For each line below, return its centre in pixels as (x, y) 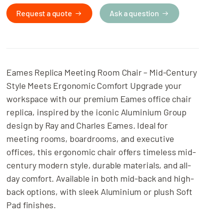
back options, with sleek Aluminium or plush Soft (99, 192)
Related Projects (35, 10)
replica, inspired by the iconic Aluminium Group (96, 112)
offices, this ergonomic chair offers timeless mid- (101, 152)
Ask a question (134, 13)
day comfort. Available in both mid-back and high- (100, 179)
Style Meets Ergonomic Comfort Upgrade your (94, 86)
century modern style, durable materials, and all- (99, 165)
